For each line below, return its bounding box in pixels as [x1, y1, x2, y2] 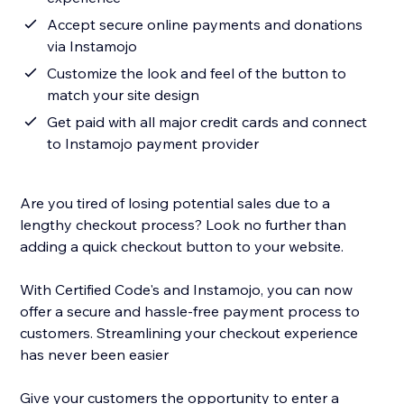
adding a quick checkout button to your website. [20, 237, 344, 256]
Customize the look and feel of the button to [47, 64, 347, 83]
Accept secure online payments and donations [47, 15, 363, 34]
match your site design [47, 86, 200, 105]
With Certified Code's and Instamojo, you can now [20, 280, 353, 299]
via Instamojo [47, 37, 138, 56]
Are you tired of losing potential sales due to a [20, 194, 331, 213]
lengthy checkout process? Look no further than [20, 216, 347, 234]
